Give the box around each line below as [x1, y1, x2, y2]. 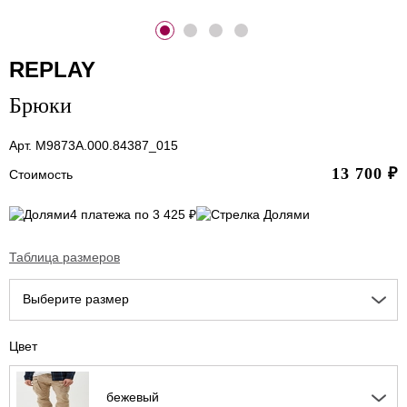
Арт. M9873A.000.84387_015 [9, 137, 178, 153]
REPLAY [9, 56, 95, 82]
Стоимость [9, 166, 73, 182]
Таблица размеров [9, 250, 120, 265]
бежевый [106, 390, 159, 405]
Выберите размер [23, 292, 129, 307]
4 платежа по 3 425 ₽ [70, 207, 196, 223]
